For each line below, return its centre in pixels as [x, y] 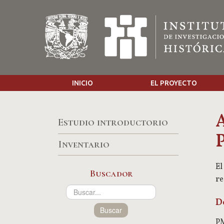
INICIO [83, 83]
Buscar [111, 210]
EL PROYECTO [174, 83]
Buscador [111, 173]
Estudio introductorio [113, 122]
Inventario [83, 144]
